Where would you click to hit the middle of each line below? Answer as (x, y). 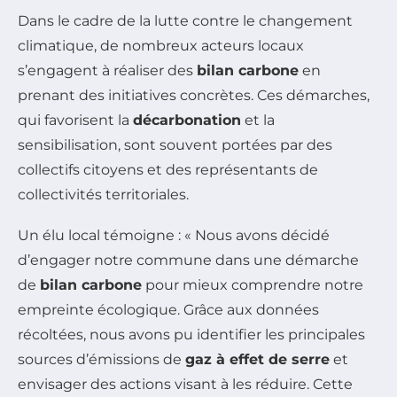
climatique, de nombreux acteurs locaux (161, 46)
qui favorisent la (75, 121)
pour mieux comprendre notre (253, 285)
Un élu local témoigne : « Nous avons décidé (174, 236)
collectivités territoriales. (103, 195)
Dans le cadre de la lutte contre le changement (185, 21)
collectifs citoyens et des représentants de (168, 170)
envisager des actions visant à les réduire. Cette (185, 385)
